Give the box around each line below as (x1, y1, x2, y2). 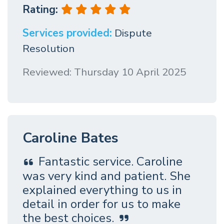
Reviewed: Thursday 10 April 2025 (22, 65, 186, 79)
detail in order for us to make (22, 195, 180, 212)
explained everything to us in (22, 181, 182, 198)
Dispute (114, 26, 152, 40)
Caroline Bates (22, 128, 118, 148)
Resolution (22, 41, 74, 56)
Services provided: (22, 26, 112, 40)
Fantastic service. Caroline (38, 153, 182, 170)
